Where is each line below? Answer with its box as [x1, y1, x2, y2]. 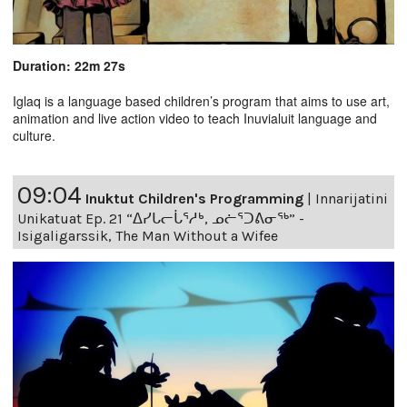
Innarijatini [315, 189, 388, 207]
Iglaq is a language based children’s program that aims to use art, [13, 91, 390, 110]
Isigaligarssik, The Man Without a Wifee [17, 226, 278, 244]
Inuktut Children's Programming [85, 189, 303, 207]
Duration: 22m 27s [13, 55, 125, 74]
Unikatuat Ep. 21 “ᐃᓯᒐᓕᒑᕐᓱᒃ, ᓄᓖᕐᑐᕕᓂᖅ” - [17, 209, 304, 227]
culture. [13, 125, 55, 144]
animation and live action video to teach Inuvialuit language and [13, 108, 377, 127]
